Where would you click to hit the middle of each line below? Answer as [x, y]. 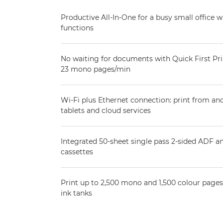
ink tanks [76, 193]
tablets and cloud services [106, 111]
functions [77, 28]
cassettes [77, 152]
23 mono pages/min [96, 69]
